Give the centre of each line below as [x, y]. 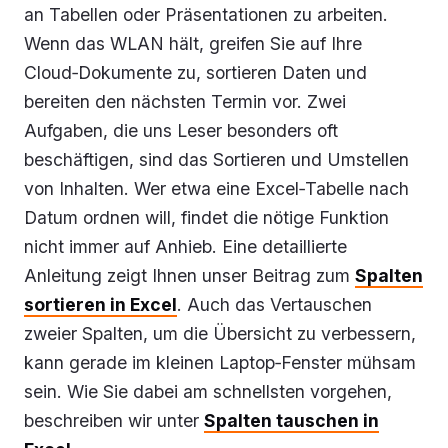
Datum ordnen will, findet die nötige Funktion [206, 217]
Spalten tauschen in [291, 420]
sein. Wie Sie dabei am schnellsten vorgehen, [208, 391]
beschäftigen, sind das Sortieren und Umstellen [216, 159]
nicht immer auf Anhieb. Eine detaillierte [185, 246]
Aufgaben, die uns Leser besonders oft [181, 130]
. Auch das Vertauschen [274, 304]
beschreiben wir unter [114, 420]
